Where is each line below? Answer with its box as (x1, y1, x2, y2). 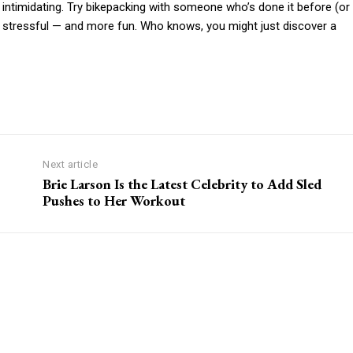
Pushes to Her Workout (43, 191, 186, 210)
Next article (43, 158, 98, 171)
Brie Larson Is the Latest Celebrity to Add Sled (43, 175, 322, 194)
